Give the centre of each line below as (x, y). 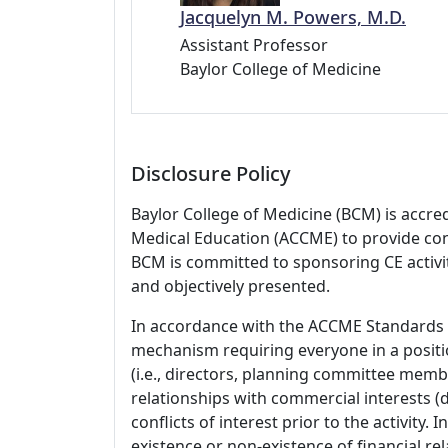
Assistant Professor (254, 45)
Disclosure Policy (211, 173)
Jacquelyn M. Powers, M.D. (293, 17)
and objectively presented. (230, 286)
